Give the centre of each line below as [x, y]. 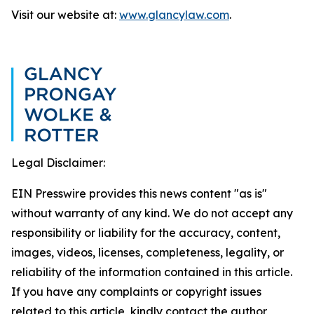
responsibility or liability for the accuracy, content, [146, 233]
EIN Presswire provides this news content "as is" [139, 193]
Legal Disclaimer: [58, 163]
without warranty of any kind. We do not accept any [152, 213]
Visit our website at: [65, 15]
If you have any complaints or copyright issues [136, 292]
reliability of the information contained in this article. [152, 272]
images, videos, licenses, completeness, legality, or [148, 252]
